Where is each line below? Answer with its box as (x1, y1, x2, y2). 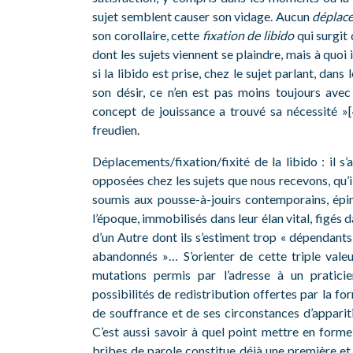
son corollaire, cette (92, 28, 203, 43)
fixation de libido (202, 28, 295, 43)
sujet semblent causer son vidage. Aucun (92, 9, 313, 24)
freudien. (92, 122, 139, 137)
